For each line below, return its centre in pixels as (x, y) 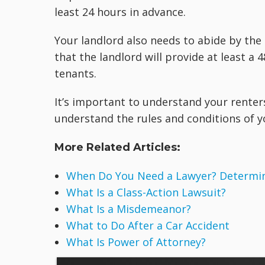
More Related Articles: (117, 148)
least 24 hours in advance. (120, 12)
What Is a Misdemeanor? (129, 209)
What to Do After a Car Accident (149, 226)
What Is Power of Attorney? (136, 242)
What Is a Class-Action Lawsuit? (146, 193)
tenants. (75, 74)
